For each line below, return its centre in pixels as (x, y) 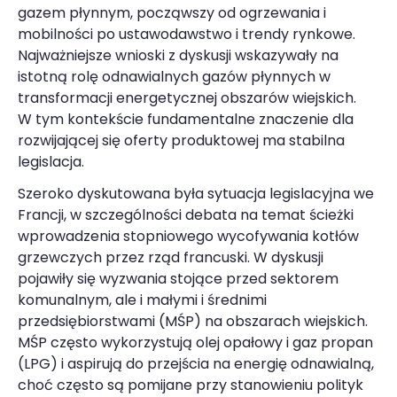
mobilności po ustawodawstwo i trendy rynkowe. (187, 34)
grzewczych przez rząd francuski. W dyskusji (171, 257)
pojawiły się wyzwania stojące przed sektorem (178, 278)
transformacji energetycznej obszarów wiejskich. (187, 97)
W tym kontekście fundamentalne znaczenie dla (186, 119)
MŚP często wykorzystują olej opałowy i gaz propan (195, 342)
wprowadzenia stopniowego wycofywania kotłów (188, 236)
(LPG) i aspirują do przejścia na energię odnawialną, (196, 363)
